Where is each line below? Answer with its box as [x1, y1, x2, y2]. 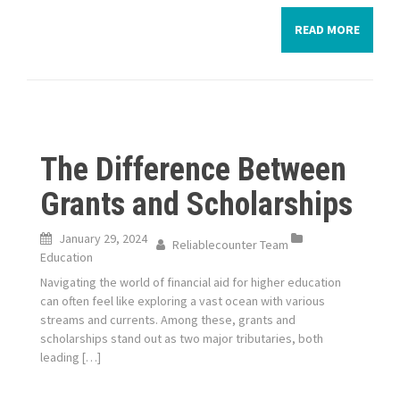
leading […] [40, 349, 101, 365]
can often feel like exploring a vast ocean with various [40, 293, 325, 309]
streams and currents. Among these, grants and [40, 312, 296, 328]
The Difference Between [40, 151, 346, 188]
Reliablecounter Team [172, 237, 288, 253]
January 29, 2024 [59, 230, 147, 246]
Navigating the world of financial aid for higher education [40, 274, 341, 290]
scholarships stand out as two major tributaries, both [40, 330, 323, 346]
